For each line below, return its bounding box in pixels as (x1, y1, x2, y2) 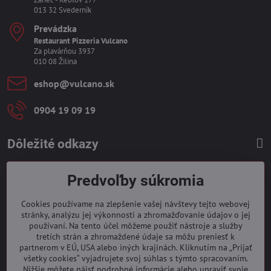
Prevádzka (34, 22, 77, 34)
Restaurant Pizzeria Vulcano (34, 35, 128, 46)
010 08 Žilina (34, 56, 77, 67)
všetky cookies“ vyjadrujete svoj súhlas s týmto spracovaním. (23, 253, 248, 264)
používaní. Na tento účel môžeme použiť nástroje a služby (28, 220, 243, 231)
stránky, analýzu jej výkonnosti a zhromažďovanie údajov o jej (21, 209, 250, 220)
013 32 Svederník (34, 4, 91, 15)
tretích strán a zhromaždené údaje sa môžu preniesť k (36, 231, 235, 242)
